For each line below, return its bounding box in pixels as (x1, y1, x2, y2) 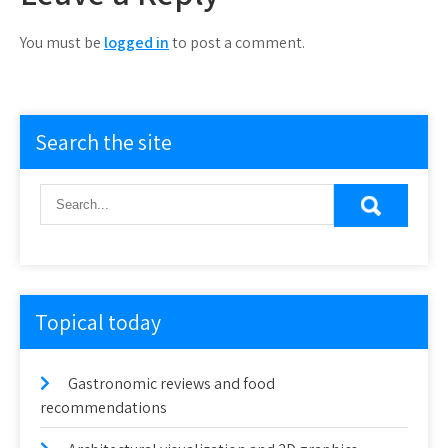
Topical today (35, 307, 161, 336)
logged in (104, 31, 169, 53)
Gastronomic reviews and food (68, 372, 275, 394)
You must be (20, 31, 104, 53)
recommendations (40, 396, 167, 418)
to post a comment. (169, 31, 305, 53)
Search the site (35, 127, 172, 156)
